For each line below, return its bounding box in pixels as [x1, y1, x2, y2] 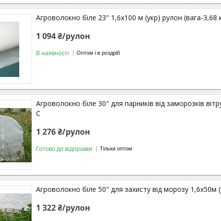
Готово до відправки [36, 145, 92, 152]
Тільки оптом [100, 146, 132, 152]
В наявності [36, 49, 69, 57]
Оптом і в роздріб [76, 50, 120, 56]
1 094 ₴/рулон [36, 30, 90, 41]
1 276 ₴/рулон [36, 126, 90, 137]
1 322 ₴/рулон [36, 202, 90, 213]
